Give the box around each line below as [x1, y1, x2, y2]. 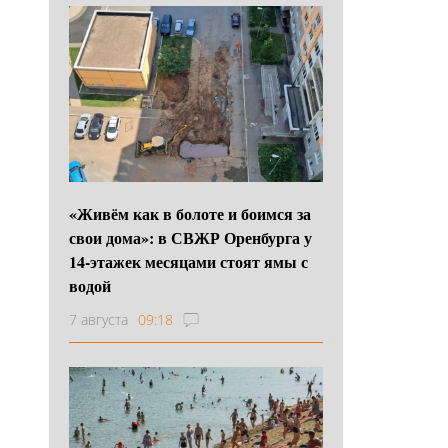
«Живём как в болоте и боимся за [69, 201, 311, 225]
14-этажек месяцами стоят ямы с [69, 249, 308, 273]
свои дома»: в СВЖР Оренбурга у [69, 225, 312, 249]
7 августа [69, 309, 128, 329]
